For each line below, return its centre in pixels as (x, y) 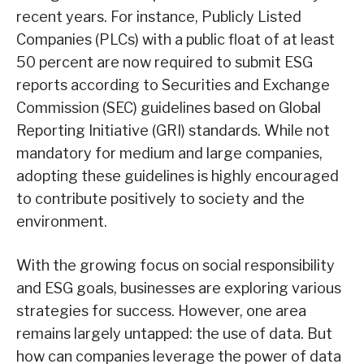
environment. (62, 222)
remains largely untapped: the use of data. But (174, 334)
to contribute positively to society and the (160, 199)
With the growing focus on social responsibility (175, 266)
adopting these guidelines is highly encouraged (178, 176)
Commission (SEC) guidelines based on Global (169, 108)
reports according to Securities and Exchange (173, 85)
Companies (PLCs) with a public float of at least (175, 40)
